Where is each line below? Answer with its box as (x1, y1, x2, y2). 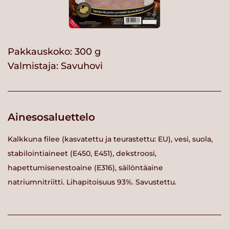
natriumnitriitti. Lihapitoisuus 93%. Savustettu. (8, 177, 176, 187)
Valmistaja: (8, 60, 61, 72)
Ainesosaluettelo (8, 111, 95, 124)
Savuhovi (61, 60, 103, 72)
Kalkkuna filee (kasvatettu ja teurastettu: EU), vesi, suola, (8, 134, 213, 144)
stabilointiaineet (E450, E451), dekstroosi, (8, 148, 156, 158)
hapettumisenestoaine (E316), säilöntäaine (8, 163, 163, 172)
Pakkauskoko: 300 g (8, 46, 101, 58)
